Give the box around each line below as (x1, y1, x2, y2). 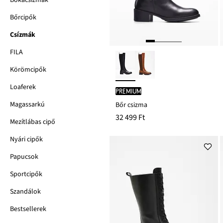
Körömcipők (10, 65, 46, 75)
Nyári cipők (10, 134, 43, 144)
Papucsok (10, 152, 38, 162)
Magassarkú (10, 100, 45, 110)
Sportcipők (10, 169, 42, 179)
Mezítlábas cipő (10, 117, 55, 127)
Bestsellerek (10, 204, 46, 214)
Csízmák (10, 30, 35, 40)
